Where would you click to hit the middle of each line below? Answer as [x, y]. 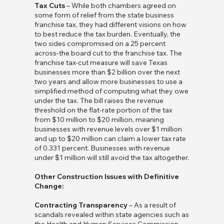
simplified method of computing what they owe [111, 91]
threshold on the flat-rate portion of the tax [103, 110]
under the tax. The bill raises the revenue [99, 101]
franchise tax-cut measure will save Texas [101, 63]
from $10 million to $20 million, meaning [99, 120]
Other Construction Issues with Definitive [106, 177]
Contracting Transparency [81, 205]
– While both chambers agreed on [120, 6]
